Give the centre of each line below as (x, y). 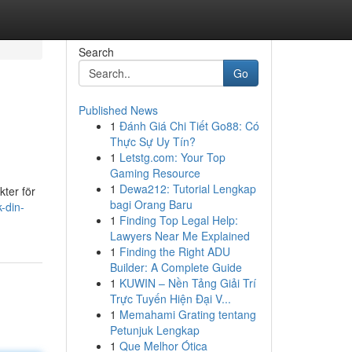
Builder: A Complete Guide (176, 267)
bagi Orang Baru (151, 204)
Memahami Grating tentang (187, 314)
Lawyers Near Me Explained (180, 236)
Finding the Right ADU (174, 251)
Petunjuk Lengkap (154, 330)
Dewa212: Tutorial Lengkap (187, 189)
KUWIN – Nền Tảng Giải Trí (187, 283)
